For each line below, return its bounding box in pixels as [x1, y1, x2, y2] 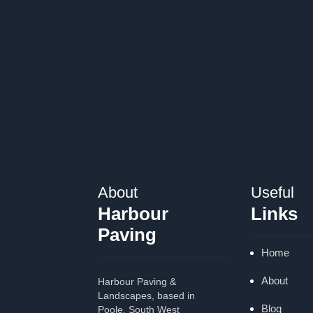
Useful [250, 183, 294, 201]
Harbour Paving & [97, 275, 176, 287]
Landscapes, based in [97, 289, 195, 301]
